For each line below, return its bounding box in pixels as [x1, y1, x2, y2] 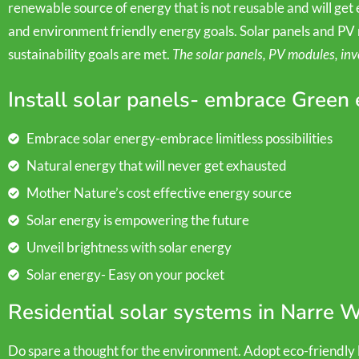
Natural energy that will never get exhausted [26, 157, 287, 175]
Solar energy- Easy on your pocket [26, 266, 224, 284]
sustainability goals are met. [8, 46, 172, 63]
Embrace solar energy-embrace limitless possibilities [26, 130, 333, 147]
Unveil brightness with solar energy [26, 239, 232, 256]
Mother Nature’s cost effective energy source [26, 184, 292, 202]
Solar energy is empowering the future [26, 212, 249, 229]
